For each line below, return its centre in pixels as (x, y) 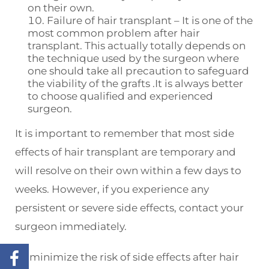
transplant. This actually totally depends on (137, 46)
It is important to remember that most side (125, 134)
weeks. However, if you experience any (112, 189)
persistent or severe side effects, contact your (129, 208)
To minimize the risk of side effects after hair (127, 257)
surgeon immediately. (71, 227)
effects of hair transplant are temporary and (125, 152)
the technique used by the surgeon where (133, 59)
